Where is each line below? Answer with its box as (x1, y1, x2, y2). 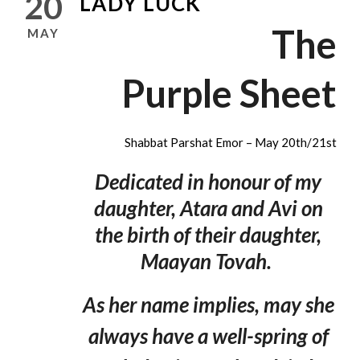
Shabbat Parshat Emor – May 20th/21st (125, 135, 337, 150)
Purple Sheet (121, 71, 337, 117)
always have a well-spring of (88, 323, 329, 350)
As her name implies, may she (82, 292, 334, 318)
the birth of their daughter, (95, 222, 321, 248)
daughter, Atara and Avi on (93, 195, 323, 222)
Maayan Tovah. (141, 248, 272, 275)
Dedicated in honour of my (95, 169, 321, 195)
